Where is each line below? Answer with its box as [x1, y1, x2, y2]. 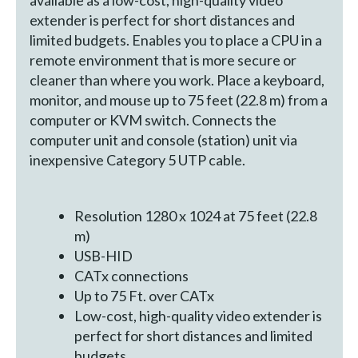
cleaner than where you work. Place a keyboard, [29, 70, 324, 89]
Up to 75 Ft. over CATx [74, 287, 215, 305]
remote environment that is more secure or [29, 50, 296, 69]
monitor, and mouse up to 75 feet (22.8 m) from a [29, 90, 328, 109]
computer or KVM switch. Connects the [29, 110, 276, 129]
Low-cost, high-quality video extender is [74, 307, 323, 325]
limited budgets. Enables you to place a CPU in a [29, 30, 322, 49]
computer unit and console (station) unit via [29, 130, 297, 149]
